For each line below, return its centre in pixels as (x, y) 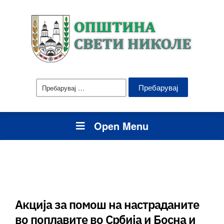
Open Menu (121, 126)
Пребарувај (101, 81)
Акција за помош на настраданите (107, 204)
